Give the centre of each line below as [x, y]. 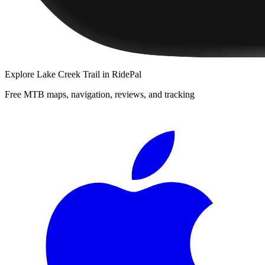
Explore [21, 74]
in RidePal [121, 74]
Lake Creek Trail [68, 74]
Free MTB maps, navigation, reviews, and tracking [100, 94]
